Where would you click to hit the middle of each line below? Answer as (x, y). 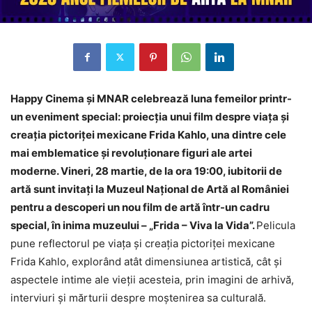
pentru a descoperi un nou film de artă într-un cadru (140, 207)
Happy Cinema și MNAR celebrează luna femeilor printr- (151, 98)
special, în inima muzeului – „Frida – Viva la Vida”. (133, 225)
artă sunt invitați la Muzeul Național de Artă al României (150, 189)
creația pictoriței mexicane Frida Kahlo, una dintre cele (148, 134)
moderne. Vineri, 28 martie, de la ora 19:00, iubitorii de (146, 171)
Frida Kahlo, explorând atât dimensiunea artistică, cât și (146, 261)
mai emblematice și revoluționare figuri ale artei (131, 153)
